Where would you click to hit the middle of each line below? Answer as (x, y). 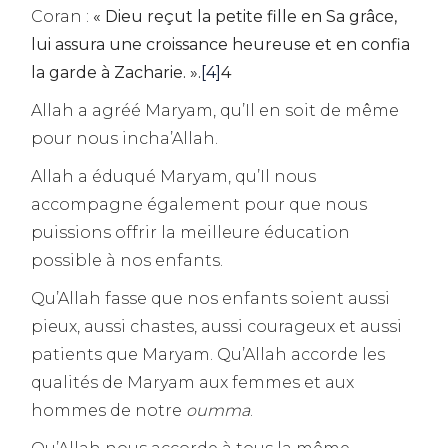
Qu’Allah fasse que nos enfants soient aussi (211, 298)
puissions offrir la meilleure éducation (191, 232)
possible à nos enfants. (127, 260)
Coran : (62, 16)
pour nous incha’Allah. (125, 138)
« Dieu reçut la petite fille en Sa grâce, (245, 16)
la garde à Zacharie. (109, 72)
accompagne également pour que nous (199, 204)
